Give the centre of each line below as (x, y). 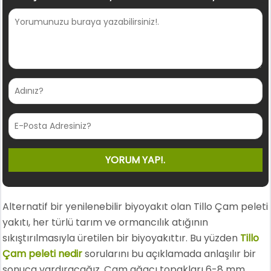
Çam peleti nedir (43, 254)
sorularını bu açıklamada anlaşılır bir (169, 254)
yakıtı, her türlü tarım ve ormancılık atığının (106, 222)
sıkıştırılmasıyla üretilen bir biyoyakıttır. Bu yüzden (122, 238)
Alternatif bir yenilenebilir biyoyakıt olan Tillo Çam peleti (135, 207)
